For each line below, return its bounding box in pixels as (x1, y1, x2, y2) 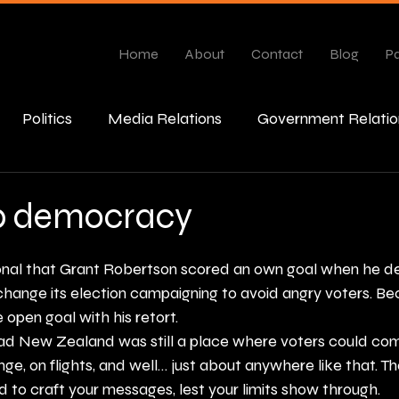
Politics (22, 108, 72, 128)
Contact (251, 45, 303, 62)
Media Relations (108, 108, 222, 128)
